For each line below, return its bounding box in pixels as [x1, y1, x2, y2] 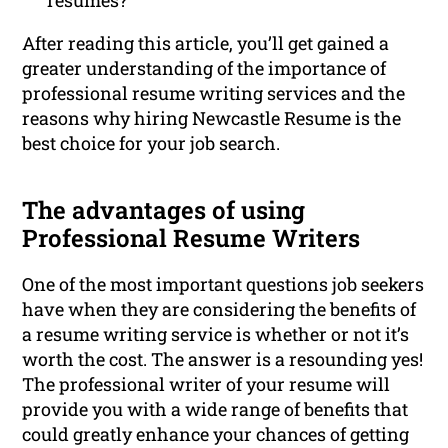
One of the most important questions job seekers [22, 272, 425, 297]
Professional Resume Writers [22, 222, 361, 255]
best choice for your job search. [22, 131, 281, 156]
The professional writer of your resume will [22, 372, 391, 397]
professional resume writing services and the [22, 81, 406, 106]
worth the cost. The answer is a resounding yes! [22, 347, 424, 372]
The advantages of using [22, 194, 306, 227]
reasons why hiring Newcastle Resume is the [22, 106, 402, 131]
